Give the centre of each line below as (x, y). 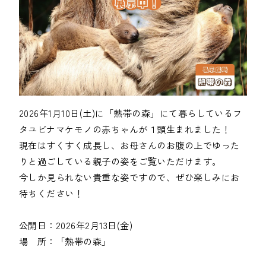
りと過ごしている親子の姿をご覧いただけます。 (120, 161)
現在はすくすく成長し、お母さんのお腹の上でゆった (129, 145)
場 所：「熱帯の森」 (65, 241)
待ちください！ (51, 193)
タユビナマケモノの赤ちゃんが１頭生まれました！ (125, 129)
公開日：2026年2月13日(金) (76, 225)
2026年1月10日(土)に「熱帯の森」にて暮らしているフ (131, 113)
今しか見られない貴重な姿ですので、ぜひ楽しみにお (129, 177)
